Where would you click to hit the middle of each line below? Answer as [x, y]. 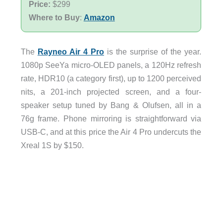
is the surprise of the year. [153, 51]
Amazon [99, 17]
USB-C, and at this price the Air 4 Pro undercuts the [111, 132]
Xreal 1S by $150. [52, 145]
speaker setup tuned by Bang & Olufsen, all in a [111, 105]
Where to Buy [54, 17]
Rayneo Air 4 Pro [71, 51]
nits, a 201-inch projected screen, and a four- [111, 91]
